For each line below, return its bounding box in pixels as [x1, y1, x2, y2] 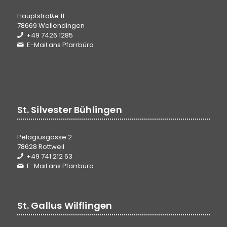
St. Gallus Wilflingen [17, 199, 112, 212]
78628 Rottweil [17, 141, 64, 152]
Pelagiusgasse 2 [17, 132, 72, 142]
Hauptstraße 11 [17, 11, 64, 21]
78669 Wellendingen [17, 20, 85, 30]
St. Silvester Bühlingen [17, 103, 122, 116]
